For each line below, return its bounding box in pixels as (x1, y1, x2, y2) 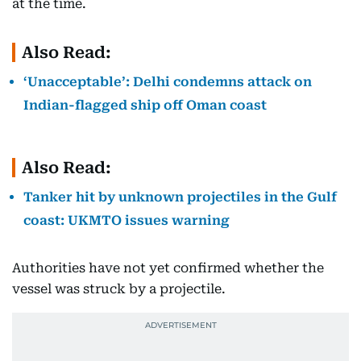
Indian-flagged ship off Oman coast (23, 97, 267, 113)
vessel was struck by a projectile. (12, 280, 226, 297)
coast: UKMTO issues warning (23, 212, 230, 228)
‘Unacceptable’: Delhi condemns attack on (23, 73, 312, 89)
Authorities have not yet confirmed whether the (12, 259, 324, 276)
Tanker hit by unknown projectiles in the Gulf (23, 189, 337, 205)
